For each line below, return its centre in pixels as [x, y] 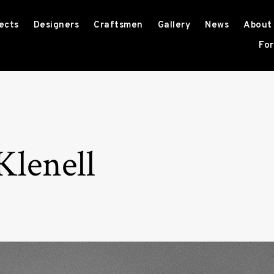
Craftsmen [118, 25]
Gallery [174, 25]
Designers [56, 25]
